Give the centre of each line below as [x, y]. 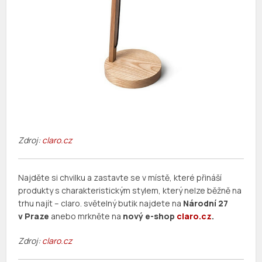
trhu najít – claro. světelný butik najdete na [101, 204]
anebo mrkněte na [86, 216]
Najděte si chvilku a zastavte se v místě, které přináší [120, 178]
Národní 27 [206, 204]
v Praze [34, 216]
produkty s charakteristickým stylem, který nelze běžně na [130, 191]
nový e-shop [150, 216]
